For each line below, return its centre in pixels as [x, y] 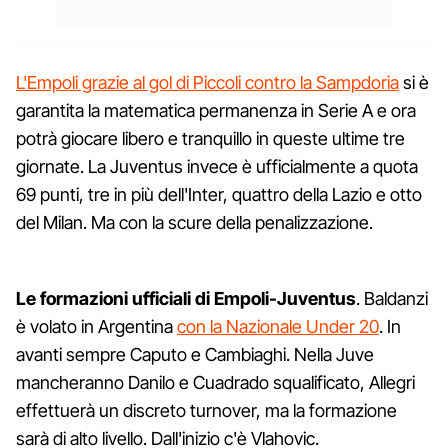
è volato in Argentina [96, 326]
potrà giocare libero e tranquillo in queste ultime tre [210, 138]
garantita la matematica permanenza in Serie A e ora [216, 110]
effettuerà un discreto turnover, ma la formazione [206, 410]
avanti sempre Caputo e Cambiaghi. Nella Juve [195, 354]
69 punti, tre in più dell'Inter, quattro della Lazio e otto [219, 194]
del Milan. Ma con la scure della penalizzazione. [194, 222]
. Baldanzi [392, 298]
